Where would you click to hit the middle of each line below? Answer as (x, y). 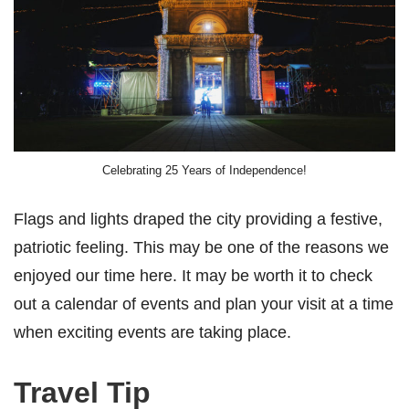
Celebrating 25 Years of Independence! (204, 171)
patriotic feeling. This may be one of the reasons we (201, 246)
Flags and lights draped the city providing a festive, (198, 218)
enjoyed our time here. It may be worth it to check (193, 275)
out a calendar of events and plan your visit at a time (204, 303)
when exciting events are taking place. (152, 331)
